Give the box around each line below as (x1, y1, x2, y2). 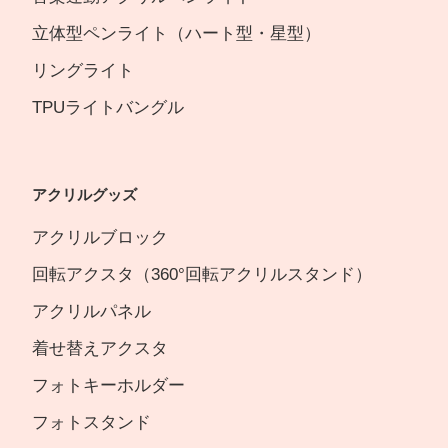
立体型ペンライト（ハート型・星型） (32, 24, 321, 44)
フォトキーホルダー (32, 376, 185, 396)
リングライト (32, 61, 134, 81)
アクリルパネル (32, 302, 151, 322)
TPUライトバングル (32, 98, 184, 118)
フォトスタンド (32, 413, 151, 433)
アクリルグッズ (32, 186, 137, 204)
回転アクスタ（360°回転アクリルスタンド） (32, 265, 372, 285)
